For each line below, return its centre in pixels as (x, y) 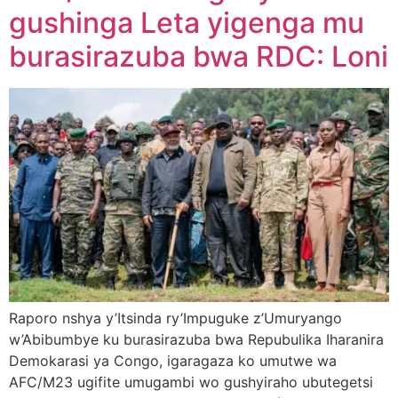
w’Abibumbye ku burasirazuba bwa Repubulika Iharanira (196, 339)
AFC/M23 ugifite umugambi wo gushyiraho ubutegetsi (191, 382)
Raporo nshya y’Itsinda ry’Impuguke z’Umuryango (175, 318)
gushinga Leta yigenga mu (187, 23)
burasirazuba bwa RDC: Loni (199, 56)
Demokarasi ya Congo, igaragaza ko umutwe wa (173, 360)
